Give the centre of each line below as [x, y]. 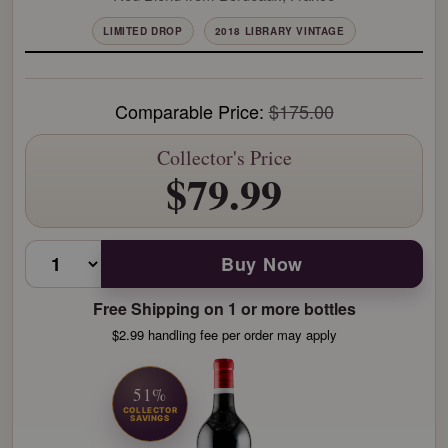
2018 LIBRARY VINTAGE [279, 31]
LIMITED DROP [143, 31]
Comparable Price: [191, 111]
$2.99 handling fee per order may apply [224, 334]
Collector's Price [224, 157]
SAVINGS [150, 418]
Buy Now [262, 264]
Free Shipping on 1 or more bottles [224, 308]
